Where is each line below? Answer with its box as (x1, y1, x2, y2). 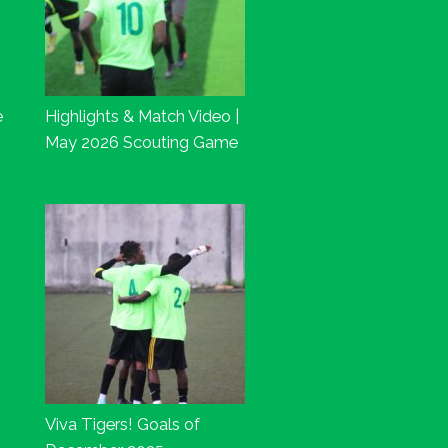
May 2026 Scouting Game (44, 132, 238, 152)
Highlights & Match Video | (44, 106, 239, 126)
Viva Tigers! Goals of (44, 414, 200, 434)
